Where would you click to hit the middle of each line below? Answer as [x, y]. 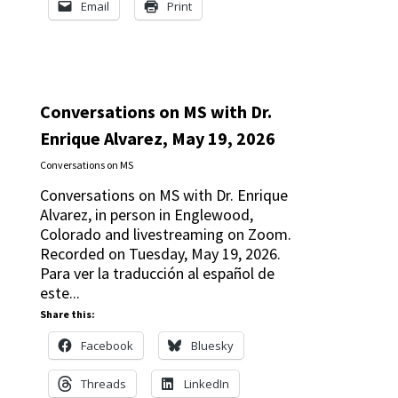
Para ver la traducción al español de [157, 273]
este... [60, 292]
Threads [103, 383]
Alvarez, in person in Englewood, [146, 214]
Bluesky [212, 345]
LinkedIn [206, 383]
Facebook [107, 345]
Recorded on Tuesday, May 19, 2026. [160, 253]
